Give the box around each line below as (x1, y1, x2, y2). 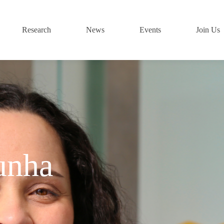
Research (22, 25, 51, 34)
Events (139, 25, 161, 34)
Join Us (196, 25, 220, 34)
